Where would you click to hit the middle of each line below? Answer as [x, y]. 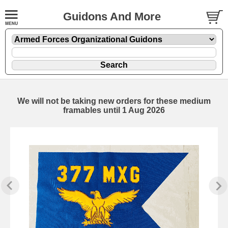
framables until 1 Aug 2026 [114, 110]
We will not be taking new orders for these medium [114, 101]
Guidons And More [112, 17]
